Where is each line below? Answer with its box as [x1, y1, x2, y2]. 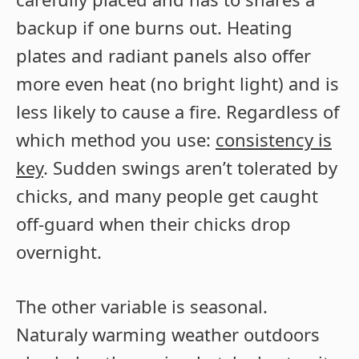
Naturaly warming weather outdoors [16, 322, 320, 347]
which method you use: [16, 127, 216, 152]
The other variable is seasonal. [16, 294, 268, 319]
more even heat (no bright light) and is [16, 71, 339, 96]
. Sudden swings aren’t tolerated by [43, 155, 337, 180]
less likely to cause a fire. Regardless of [16, 99, 340, 124]
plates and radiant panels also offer [16, 43, 311, 68]
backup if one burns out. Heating [16, 15, 292, 40]
